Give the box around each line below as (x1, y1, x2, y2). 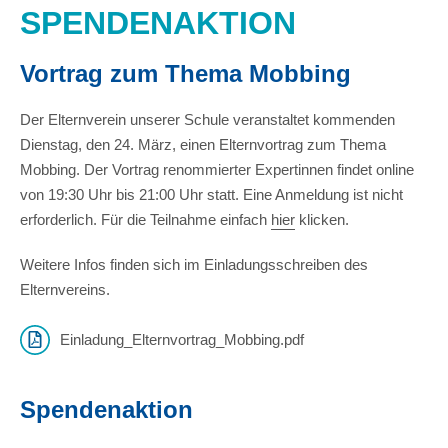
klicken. (295, 211, 349, 228)
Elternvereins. (20, 281, 110, 298)
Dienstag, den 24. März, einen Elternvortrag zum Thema (20, 136, 386, 153)
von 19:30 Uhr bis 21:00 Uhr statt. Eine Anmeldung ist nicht (20, 186, 403, 203)
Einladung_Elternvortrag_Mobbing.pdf (60, 331, 304, 348)
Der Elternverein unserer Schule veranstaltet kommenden (20, 111, 395, 128)
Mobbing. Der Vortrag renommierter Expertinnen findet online (20, 161, 414, 178)
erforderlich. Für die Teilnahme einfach (20, 211, 271, 228)
